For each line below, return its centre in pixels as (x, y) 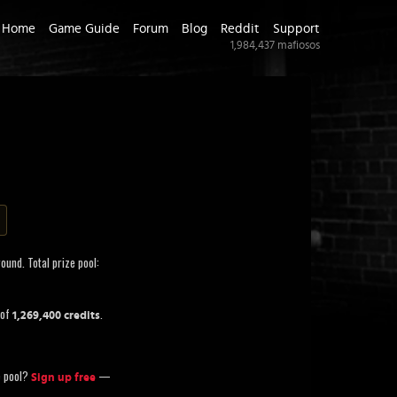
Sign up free (63, 378)
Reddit (240, 29)
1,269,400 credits (56, 316)
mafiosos (297, 46)
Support (296, 29)
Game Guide (84, 29)
